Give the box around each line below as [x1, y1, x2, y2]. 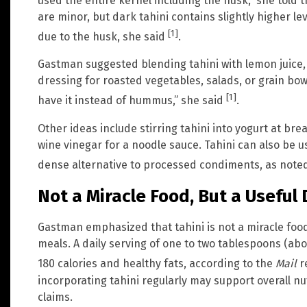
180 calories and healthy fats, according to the [38, 257, 275, 271]
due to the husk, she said [38, 30, 168, 44]
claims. [38, 290, 73, 304]
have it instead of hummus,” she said [38, 94, 226, 108]
